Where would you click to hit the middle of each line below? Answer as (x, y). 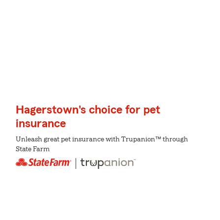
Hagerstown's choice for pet (88, 110)
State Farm (33, 150)
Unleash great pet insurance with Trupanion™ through (102, 140)
